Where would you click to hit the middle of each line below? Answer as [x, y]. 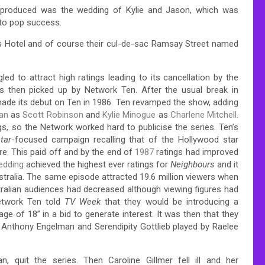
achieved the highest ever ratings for [97, 164]
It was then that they [196, 214]
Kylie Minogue [129, 114]
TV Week [83, 201]
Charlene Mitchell [203, 114]
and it [227, 164]
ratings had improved [196, 152]
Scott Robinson [53, 114]
